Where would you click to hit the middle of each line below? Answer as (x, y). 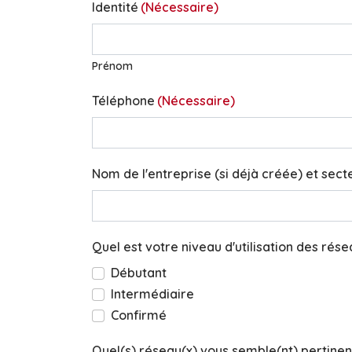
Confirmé (139, 315)
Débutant (139, 273)
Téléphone (123, 101)
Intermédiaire (152, 294)
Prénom (112, 66)
